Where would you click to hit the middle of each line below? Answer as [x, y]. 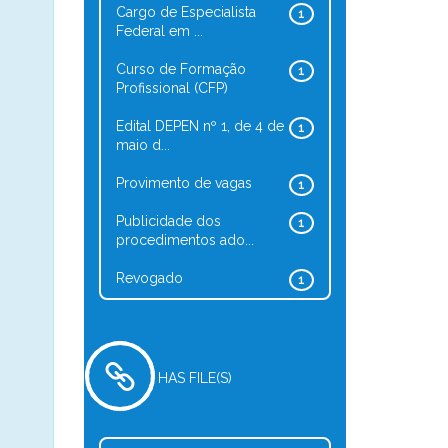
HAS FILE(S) [194, 378]
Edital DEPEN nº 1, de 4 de [199, 126]
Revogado [149, 278]
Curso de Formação [180, 69]
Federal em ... [159, 31]
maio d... [142, 145]
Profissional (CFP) [171, 88]
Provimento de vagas [183, 183]
